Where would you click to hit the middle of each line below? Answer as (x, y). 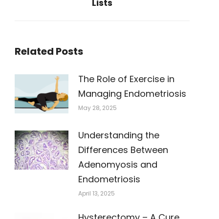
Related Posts (49, 51)
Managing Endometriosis (132, 94)
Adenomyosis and (118, 164)
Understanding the (119, 135)
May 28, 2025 (98, 108)
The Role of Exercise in (126, 79)
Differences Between (123, 150)
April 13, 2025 (97, 193)
